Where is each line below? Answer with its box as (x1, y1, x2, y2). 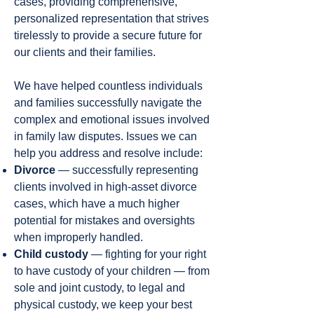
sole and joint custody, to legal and (14, 282, 185, 294)
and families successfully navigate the (14, 97, 202, 109)
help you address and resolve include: (14, 147, 203, 159)
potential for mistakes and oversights (14, 214, 195, 226)
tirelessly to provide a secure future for (14, 29, 202, 41)
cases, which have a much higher (14, 198, 179, 210)
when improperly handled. (14, 231, 143, 243)
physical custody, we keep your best (14, 299, 192, 310)
